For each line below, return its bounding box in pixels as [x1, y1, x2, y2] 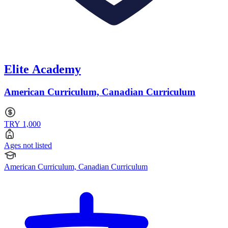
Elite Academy [4, 62, 81, 76]
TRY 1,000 [4, 120, 41, 129]
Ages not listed [4, 141, 52, 150]
